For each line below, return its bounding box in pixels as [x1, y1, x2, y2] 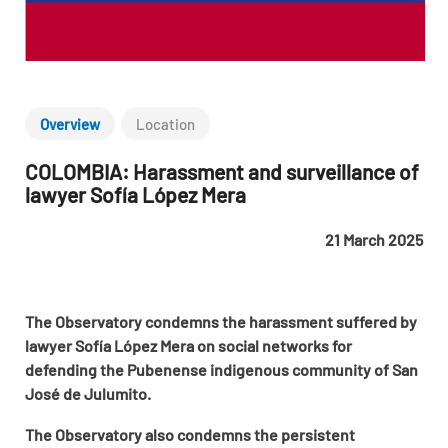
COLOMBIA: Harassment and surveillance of [25, 158, 419, 184]
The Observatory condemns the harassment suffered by [25, 311, 417, 331]
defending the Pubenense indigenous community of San [25, 359, 418, 379]
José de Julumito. [25, 383, 151, 403]
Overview [40, 114, 100, 133]
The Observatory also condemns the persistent [25, 424, 355, 444]
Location [136, 114, 195, 133]
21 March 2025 [325, 229, 423, 249]
